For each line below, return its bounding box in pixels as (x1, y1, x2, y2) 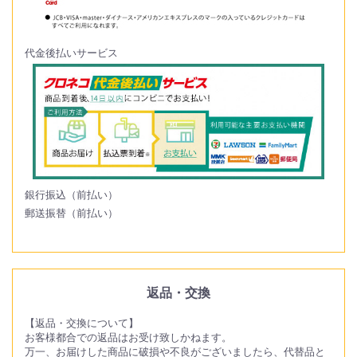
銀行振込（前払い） (25, 186, 118, 202)
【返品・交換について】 (25, 315, 139, 330)
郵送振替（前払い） (25, 205, 118, 220)
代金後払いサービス (25, 45, 118, 60)
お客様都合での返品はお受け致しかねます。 (25, 329, 232, 344)
